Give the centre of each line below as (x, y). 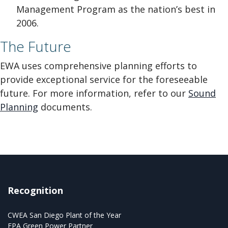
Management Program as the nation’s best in (116, 9)
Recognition (35, 190)
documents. (65, 107)
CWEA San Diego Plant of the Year (64, 215)
